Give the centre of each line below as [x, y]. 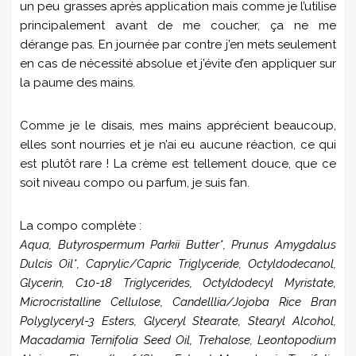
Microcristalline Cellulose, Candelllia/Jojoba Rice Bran [178, 302]
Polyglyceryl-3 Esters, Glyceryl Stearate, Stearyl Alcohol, [178, 321]
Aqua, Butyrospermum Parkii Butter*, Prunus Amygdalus [178, 244]
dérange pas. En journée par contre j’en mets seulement [178, 44]
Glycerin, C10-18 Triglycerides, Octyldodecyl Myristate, [178, 282]
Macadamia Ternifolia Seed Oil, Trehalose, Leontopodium [178, 340]
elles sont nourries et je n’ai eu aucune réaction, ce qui [178, 144]
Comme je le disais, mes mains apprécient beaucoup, [178, 125]
